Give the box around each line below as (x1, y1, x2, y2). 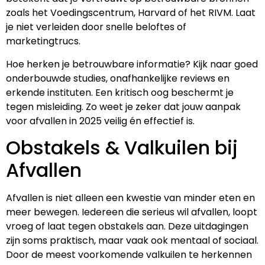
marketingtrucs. (6, 34, 80, 49)
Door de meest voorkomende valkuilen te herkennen (6, 247, 252, 261)
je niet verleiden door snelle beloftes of (6, 20, 186, 34)
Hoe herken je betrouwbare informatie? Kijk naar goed (6, 57, 258, 71)
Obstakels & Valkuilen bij (6, 134, 238, 161)
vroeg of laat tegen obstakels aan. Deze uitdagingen (6, 219, 248, 233)
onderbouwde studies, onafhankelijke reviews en (6, 71, 230, 85)
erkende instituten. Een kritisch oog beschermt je (6, 85, 234, 99)
